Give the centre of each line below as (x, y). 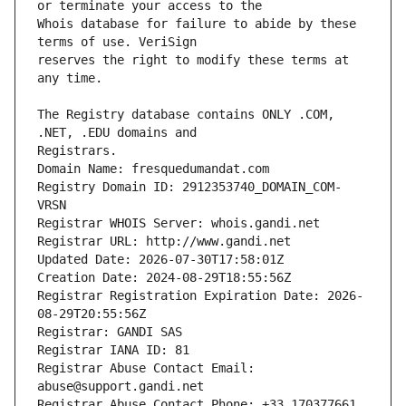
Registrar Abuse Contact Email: (146, 368)
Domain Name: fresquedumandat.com (153, 169)
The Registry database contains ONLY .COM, (186, 115)
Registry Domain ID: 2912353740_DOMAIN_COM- (189, 187)
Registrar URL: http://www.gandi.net (164, 242)
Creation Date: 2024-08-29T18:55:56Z (164, 278)
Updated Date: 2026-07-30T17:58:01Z (160, 260)
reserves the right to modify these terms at (193, 60)
